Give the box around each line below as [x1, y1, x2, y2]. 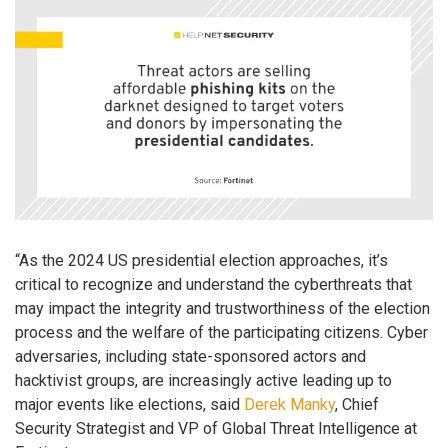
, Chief [335, 395, 379, 415]
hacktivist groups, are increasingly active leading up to [15, 371, 392, 391]
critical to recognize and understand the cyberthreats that [15, 275, 412, 295]
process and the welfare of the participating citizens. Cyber [15, 323, 428, 343]
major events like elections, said [15, 395, 244, 415]
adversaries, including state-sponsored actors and [15, 347, 366, 367]
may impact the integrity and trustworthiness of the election [15, 299, 430, 319]
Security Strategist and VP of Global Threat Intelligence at [15, 419, 417, 439]
